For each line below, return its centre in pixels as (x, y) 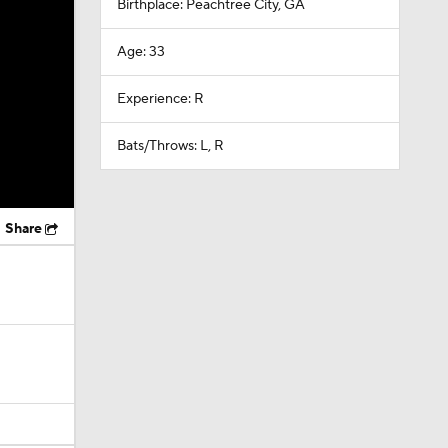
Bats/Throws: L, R (170, 146)
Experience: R (160, 99)
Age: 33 (140, 52)
